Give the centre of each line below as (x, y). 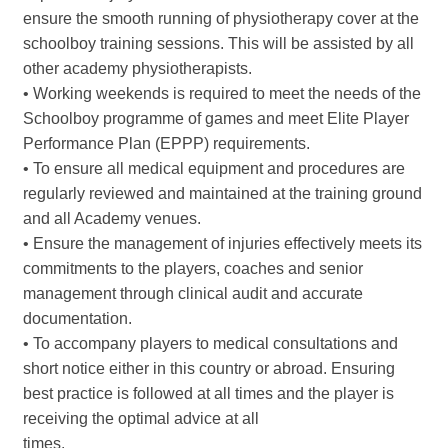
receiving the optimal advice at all (141, 419)
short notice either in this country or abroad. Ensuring (209, 369)
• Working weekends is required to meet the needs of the (222, 94)
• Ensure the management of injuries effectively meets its (222, 244)
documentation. (77, 319)
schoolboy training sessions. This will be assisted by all (218, 44)
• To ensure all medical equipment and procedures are (214, 169)
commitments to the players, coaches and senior (193, 269)
